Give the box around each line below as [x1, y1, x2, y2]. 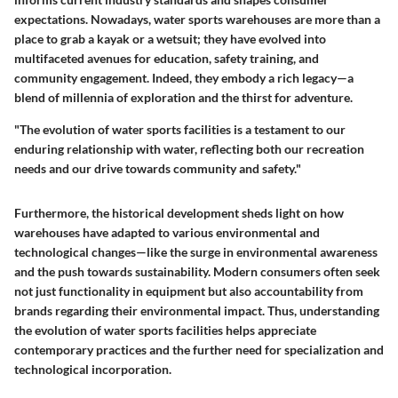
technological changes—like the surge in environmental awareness [14, 243, 378, 259]
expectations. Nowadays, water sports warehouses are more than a [14, 11, 380, 27]
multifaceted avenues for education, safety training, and [14, 50, 319, 66]
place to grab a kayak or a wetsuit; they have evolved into [14, 30, 326, 46]
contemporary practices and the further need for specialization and [14, 341, 384, 357]
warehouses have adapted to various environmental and [14, 224, 320, 240]
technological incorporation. [14, 361, 171, 377]
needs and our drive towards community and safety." [14, 160, 301, 176]
